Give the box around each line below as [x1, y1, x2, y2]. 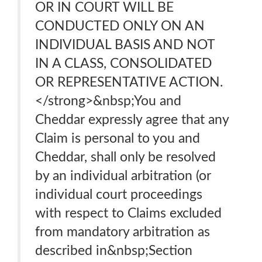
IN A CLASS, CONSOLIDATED [35, 57, 212, 70]
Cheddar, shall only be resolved [35, 150, 216, 164]
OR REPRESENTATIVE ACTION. [35, 75, 223, 89]
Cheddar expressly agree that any [35, 113, 229, 126]
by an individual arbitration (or [35, 169, 211, 182]
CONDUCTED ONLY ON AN [35, 19, 205, 33]
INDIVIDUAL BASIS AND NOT [35, 38, 215, 51]
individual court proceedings [35, 188, 202, 201]
